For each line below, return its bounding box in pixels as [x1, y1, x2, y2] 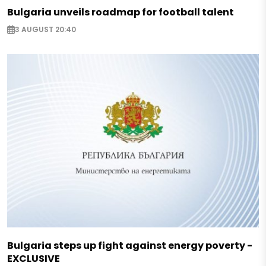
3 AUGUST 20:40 [15, 24, 76, 35]
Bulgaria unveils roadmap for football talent [7, 5, 234, 20]
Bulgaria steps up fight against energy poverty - [7, 239, 252, 253]
